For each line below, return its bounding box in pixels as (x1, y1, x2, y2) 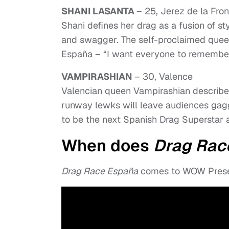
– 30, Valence (134, 71, 193, 83)
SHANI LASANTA (61, 5, 136, 17)
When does (61, 135, 153, 156)
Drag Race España (61, 165, 138, 177)
